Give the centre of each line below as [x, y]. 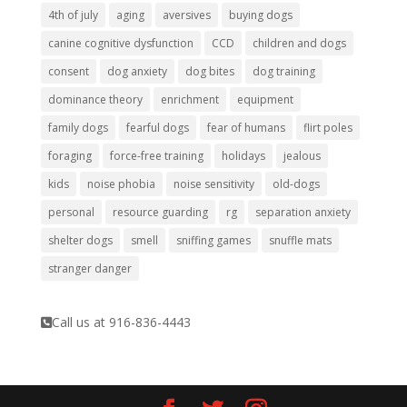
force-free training [156, 155]
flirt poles [328, 127]
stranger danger [89, 268]
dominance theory [95, 99]
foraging [69, 155]
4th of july [73, 15]
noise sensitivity [213, 184]
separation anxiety [303, 212]
